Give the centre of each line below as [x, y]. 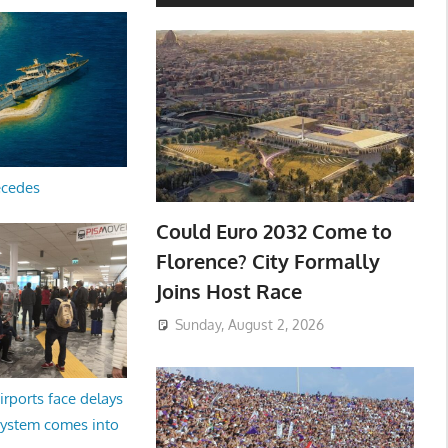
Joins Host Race [228, 291]
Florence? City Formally [267, 261]
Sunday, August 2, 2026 [249, 324]
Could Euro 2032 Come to [273, 231]
